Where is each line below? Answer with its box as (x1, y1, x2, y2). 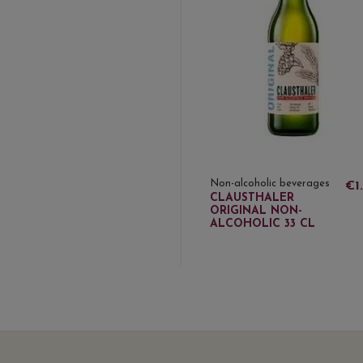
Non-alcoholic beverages (210, 178, 330, 190)
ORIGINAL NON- (210, 205, 302, 218)
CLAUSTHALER (210, 192, 294, 205)
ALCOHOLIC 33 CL (210, 218, 315, 231)
